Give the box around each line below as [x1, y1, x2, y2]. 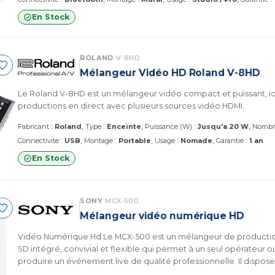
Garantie [216, 136, 244, 145]
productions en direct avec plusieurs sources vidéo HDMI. [18, 101, 244, 110]
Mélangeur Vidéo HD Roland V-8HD [80, 66, 260, 79]
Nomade [180, 136, 212, 145]
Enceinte [107, 122, 141, 131]
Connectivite [18, 136, 59, 145]
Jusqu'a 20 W [198, 122, 249, 131]
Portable [118, 136, 151, 145]
